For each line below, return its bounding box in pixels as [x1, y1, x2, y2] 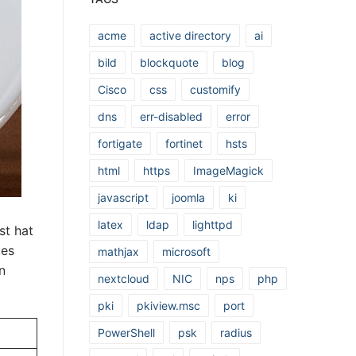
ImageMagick [193, 164, 264, 178]
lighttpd [192, 218, 233, 232]
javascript [98, 191, 149, 205]
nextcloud [98, 272, 149, 286]
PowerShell [98, 326, 155, 340]
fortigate [98, 137, 142, 151]
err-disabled [140, 110, 203, 124]
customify [190, 83, 241, 97]
